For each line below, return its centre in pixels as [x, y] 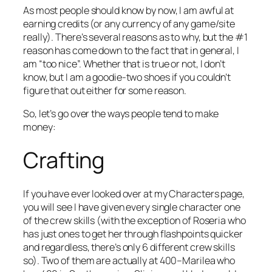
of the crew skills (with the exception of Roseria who [134, 221]
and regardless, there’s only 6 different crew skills [129, 247]
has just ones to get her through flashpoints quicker [133, 234]
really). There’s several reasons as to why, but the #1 [135, 37]
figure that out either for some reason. [105, 90]
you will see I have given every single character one [132, 207]
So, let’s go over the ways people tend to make [121, 113]
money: [39, 127]
